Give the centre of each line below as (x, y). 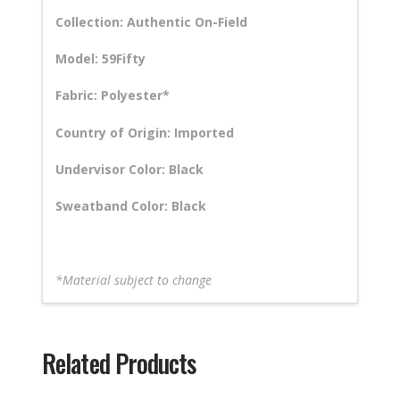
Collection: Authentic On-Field (152, 21)
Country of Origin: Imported (145, 132)
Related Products (119, 363)
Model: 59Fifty (101, 58)
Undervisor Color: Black (130, 170)
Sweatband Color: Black (131, 206)
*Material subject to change (134, 280)
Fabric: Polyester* (113, 96)
